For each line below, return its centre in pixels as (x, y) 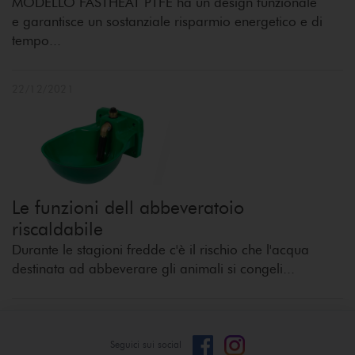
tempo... (36, 41)
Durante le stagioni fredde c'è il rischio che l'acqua (160, 250)
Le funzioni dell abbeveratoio (128, 208)
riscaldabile (63, 229)
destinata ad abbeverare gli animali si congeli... (153, 269)
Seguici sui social (147, 345)
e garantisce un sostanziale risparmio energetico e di (167, 22)
